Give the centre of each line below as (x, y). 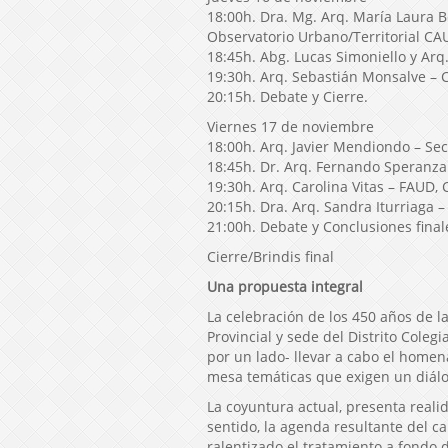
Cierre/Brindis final (270, 256)
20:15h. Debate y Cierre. (287, 96)
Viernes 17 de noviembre (290, 126)
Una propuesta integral (285, 286)
